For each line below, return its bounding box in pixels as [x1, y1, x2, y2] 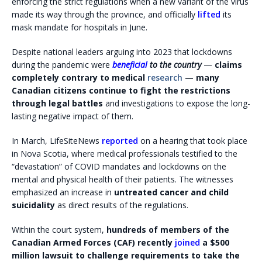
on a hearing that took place [138, 135, 247, 146]
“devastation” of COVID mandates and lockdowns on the [12, 160, 226, 172]
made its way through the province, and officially [12, 8, 198, 20]
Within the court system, [12, 223, 106, 235]
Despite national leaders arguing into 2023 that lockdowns [12, 46, 232, 57]
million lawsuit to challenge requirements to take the [12, 249, 240, 261]
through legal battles [12, 97, 103, 109]
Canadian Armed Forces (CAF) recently [12, 236, 175, 248]
